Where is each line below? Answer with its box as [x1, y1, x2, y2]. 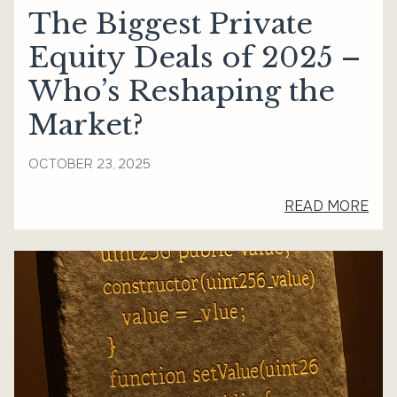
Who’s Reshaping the [28, 73, 335, 109]
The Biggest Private [28, 5, 313, 42]
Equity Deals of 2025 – [28, 39, 361, 75]
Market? [28, 106, 144, 143]
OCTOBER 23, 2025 [28, 154, 151, 173]
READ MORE [284, 196, 369, 215]
